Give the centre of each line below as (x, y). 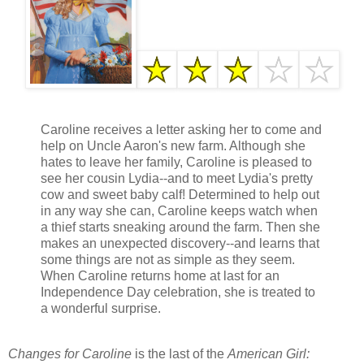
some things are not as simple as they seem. (168, 259)
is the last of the (180, 353)
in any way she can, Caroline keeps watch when (179, 210)
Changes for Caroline (70, 353)
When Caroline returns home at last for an (160, 275)
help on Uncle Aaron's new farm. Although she (173, 145)
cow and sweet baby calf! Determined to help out (180, 194)
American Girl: (269, 353)
